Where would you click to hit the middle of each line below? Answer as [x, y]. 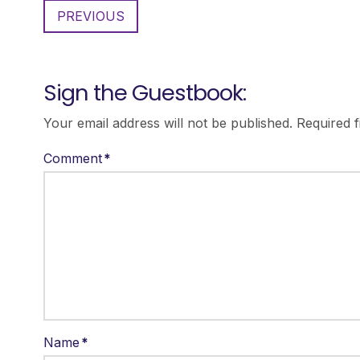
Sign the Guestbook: [145, 92]
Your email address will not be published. [168, 123]
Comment [74, 158]
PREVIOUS [90, 16]
